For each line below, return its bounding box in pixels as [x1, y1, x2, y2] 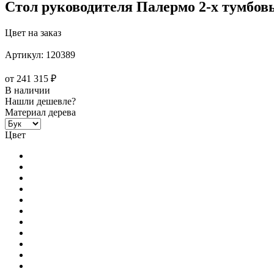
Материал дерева [5, 106, 76, 117]
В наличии [5, 84, 50, 95]
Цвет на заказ [5, 27, 61, 38]
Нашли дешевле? [5, 95, 76, 106]
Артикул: [5, 49, 43, 60]
